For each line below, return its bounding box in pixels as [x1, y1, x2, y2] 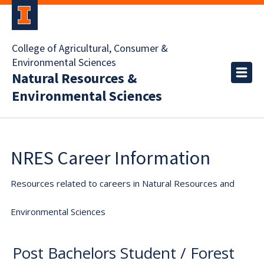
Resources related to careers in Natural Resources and [11, 177, 235, 189]
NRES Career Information [11, 146, 210, 170]
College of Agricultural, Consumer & [12, 41, 168, 56]
